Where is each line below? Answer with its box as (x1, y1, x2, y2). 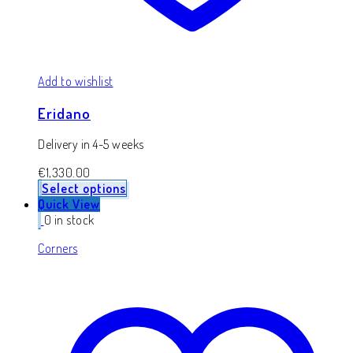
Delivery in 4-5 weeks (38, 136, 144, 153)
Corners (38, 240, 78, 257)
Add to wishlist (38, 72, 113, 89)
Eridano (38, 103, 91, 122)
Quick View (38, 196, 100, 213)
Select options (42, 180, 126, 197)
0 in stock (43, 212, 95, 229)
